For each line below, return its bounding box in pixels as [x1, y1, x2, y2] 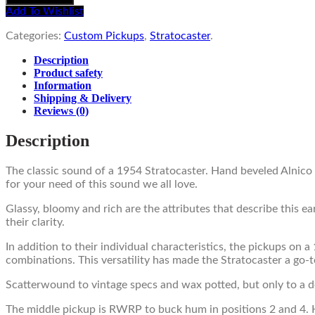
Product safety [34, 67, 103, 79]
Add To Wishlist [6, 6, 84, 18]
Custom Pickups [64, 30, 144, 42]
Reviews [34, 105, 76, 117]
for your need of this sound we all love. [6, 178, 198, 190]
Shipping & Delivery [34, 92, 131, 105]
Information [34, 79, 91, 92]
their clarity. [6, 216, 65, 228]
